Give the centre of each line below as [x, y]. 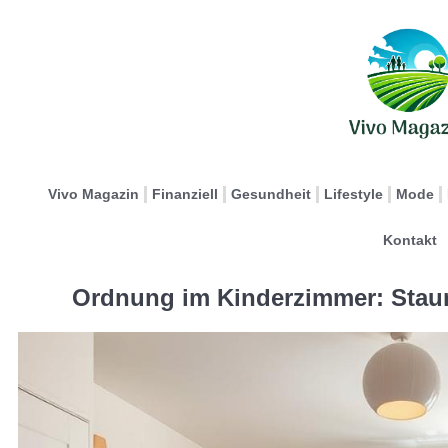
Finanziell [185, 194]
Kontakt [409, 240]
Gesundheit [271, 194]
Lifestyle [353, 194]
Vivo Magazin [93, 194]
